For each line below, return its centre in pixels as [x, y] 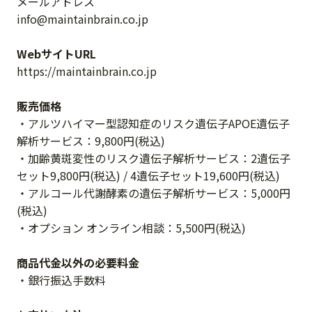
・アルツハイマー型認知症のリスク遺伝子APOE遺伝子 [153, 123]
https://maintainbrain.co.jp [87, 71]
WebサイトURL [56, 54]
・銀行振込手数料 [61, 280]
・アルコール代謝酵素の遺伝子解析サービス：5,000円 [154, 193]
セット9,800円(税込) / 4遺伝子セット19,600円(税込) [148, 175]
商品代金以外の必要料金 [78, 263]
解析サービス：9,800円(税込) [91, 141]
